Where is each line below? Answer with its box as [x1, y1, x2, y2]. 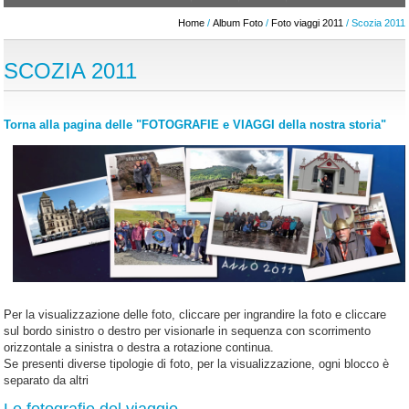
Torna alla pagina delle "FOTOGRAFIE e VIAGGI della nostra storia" [4, 117, 387, 131]
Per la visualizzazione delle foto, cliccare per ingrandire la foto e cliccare [4, 307, 387, 321]
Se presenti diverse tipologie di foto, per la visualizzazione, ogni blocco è [4, 356, 390, 371]
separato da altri [4, 372, 89, 387]
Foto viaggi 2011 [270, 17, 343, 29]
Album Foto [212, 17, 263, 29]
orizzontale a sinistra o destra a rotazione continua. [4, 340, 275, 354]
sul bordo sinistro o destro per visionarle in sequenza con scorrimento [4, 323, 372, 338]
